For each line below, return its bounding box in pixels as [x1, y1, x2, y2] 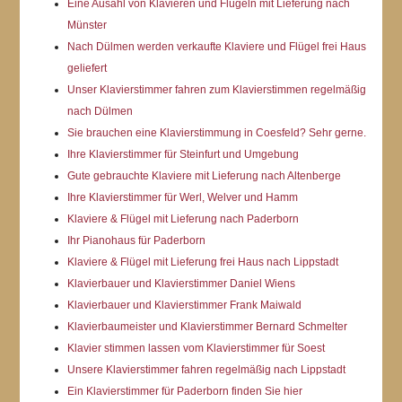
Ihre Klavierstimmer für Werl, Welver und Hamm [66, 190, 298, 204]
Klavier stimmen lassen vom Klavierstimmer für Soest [66, 341, 325, 354]
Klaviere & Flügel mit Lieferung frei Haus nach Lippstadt [66, 255, 338, 268]
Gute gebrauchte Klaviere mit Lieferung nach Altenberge [66, 169, 341, 182]
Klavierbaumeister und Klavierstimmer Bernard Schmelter [66, 319, 347, 333]
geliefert [66, 61, 107, 74]
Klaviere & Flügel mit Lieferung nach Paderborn [66, 212, 299, 225]
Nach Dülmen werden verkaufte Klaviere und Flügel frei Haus [66, 39, 366, 53]
